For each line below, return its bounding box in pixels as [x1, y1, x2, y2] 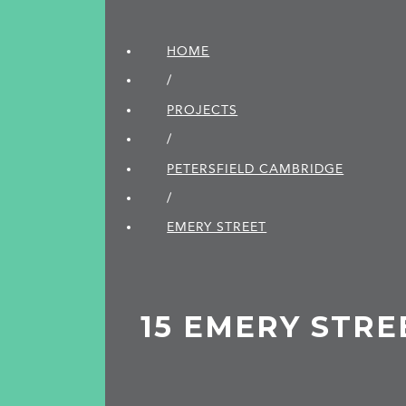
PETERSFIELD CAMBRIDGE [167, 160, 344, 177]
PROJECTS [167, 101, 238, 118]
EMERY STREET [167, 219, 267, 236]
